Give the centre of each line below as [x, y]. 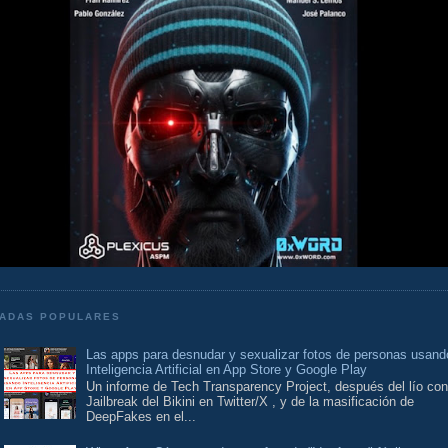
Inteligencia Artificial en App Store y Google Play [227, 369]
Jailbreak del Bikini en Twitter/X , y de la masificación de [250, 402]
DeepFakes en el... [141, 417]
